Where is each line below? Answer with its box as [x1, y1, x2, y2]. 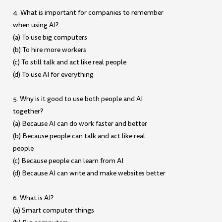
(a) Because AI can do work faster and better [13, 119, 148, 129]
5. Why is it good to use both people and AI [13, 94, 143, 104]
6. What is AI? [13, 193, 54, 203]
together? [13, 107, 44, 116]
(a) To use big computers [13, 32, 88, 42]
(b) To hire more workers [13, 45, 87, 55]
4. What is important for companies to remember [13, 7, 164, 17]
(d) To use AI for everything [13, 69, 94, 79]
